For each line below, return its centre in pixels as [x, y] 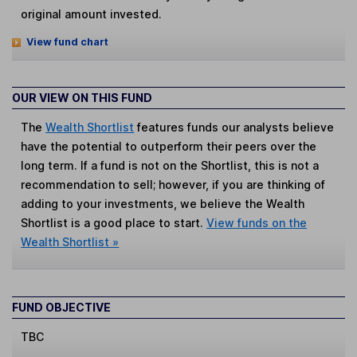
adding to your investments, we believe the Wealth [163, 204]
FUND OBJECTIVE [61, 307]
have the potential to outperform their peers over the [169, 147]
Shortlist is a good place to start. [114, 223]
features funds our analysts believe [234, 127]
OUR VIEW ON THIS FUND [82, 98]
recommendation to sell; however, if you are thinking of [173, 185]
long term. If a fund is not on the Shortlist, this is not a [170, 166]
